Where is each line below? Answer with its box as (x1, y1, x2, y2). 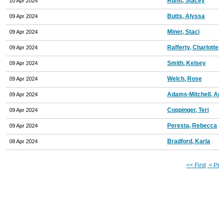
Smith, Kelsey (167, 59, 206, 66)
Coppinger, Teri (167, 106, 209, 113)
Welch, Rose (167, 75, 202, 82)
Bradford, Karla (167, 137, 210, 145)
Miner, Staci (167, 28, 199, 35)
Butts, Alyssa (167, 12, 205, 20)
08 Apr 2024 (9, 138, 38, 144)
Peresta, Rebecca (167, 122, 217, 129)
